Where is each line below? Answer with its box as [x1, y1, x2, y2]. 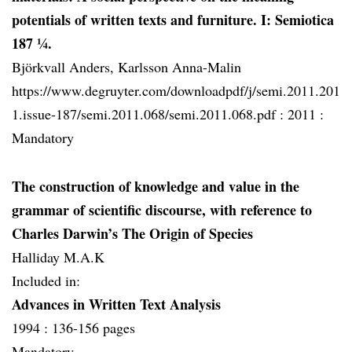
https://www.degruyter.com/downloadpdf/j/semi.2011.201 [12, 81, 340, 100]
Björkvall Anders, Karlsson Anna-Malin [12, 57, 241, 76]
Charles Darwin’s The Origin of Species [12, 223, 253, 244]
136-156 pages [52, 318, 135, 337]
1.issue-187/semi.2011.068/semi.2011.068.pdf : [12, 104, 288, 123]
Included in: [12, 271, 80, 290]
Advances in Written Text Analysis [12, 294, 221, 314]
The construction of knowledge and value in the [12, 176, 299, 196]
